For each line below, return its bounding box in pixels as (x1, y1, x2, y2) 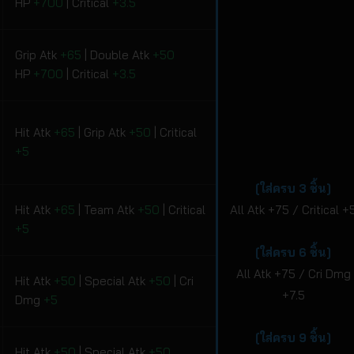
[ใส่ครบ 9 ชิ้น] (255, 330, 331, 346)
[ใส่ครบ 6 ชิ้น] (255, 245, 331, 261)
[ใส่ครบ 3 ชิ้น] (255, 181, 331, 197)
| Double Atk (81, 47, 153, 63)
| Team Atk (75, 202, 137, 218)
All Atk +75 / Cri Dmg (235, 266, 351, 282)
